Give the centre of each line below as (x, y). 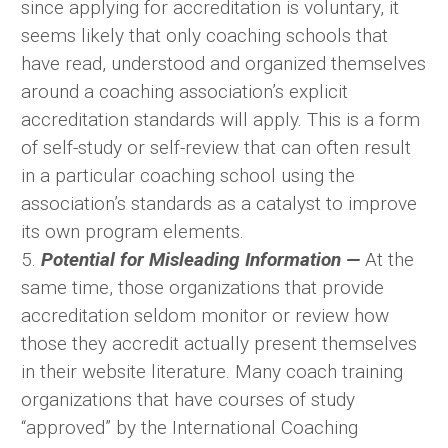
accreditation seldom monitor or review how (205, 316)
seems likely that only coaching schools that (204, 36)
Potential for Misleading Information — (203, 260)
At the (389, 260)
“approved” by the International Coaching (189, 428)
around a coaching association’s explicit (184, 92)
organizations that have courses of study (188, 400)
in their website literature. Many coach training (212, 372)
